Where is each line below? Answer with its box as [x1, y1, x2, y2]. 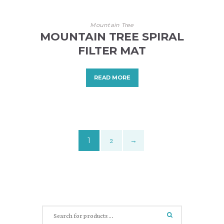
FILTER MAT [77, 44, 146, 58]
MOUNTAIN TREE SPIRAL [39, 30, 184, 44]
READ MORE [93, 74, 130, 81]
